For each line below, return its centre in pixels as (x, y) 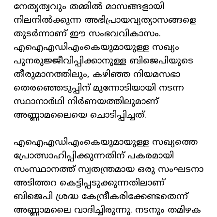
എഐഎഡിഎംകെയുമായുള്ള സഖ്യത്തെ (106, 143)
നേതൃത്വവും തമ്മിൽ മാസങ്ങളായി (89, 7)
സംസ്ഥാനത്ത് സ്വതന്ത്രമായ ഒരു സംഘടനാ (108, 170)
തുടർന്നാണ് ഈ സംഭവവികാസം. (87, 34)
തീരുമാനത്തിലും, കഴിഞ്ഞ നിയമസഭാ (97, 75)
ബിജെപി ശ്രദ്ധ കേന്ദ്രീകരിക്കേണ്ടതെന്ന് (101, 197)
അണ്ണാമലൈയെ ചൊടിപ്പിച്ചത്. (80, 116)
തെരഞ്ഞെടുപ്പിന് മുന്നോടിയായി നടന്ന (99, 89)
